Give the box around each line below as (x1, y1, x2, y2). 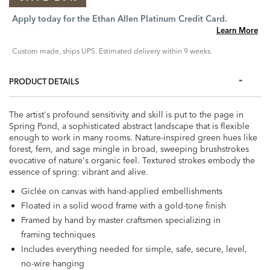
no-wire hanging (21, 258, 84, 269)
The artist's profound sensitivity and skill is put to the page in (9, 109, 243, 120)
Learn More (216, 25, 258, 35)
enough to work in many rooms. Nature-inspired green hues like (9, 132, 257, 143)
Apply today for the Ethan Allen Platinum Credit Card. (12, 13, 227, 24)
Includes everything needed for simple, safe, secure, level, (21, 243, 247, 254)
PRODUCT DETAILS (9, 77, 79, 86)
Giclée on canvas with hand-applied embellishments (21, 186, 222, 196)
